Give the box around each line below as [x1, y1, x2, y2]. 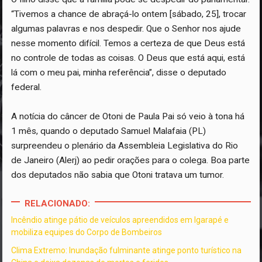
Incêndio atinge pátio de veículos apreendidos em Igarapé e [11, 215, 229, 225]
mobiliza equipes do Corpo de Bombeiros [11, 227, 163, 237]
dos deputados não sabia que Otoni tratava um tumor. [11, 170, 225, 181]
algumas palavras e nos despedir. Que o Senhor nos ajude [11, 23, 242, 35]
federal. [11, 82, 42, 93]
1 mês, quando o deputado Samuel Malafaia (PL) [11, 126, 206, 137]
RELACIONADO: [24, 198, 90, 209]
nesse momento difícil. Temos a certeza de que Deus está [11, 38, 246, 49]
